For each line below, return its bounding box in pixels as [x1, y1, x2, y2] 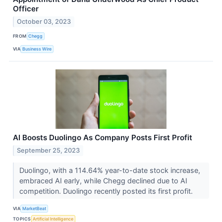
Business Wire [22, 46, 52, 52]
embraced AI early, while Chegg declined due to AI [19, 176, 187, 185]
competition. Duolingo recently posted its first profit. [19, 186, 195, 195]
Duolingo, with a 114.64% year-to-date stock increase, [19, 166, 200, 174]
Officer [13, 4, 39, 14]
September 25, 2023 [17, 146, 80, 154]
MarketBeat [22, 206, 47, 212]
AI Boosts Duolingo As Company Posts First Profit [13, 132, 192, 142]
